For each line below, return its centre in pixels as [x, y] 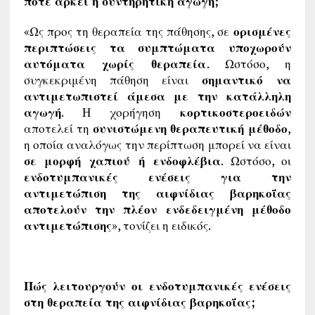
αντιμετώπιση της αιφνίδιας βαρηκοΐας [157, 193]
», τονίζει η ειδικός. [161, 225]
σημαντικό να [246, 79]
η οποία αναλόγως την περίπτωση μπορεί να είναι [157, 144]
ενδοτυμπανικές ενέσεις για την [157, 176]
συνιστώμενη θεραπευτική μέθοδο [190, 128]
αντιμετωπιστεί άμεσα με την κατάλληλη [157, 96]
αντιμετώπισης [67, 225]
